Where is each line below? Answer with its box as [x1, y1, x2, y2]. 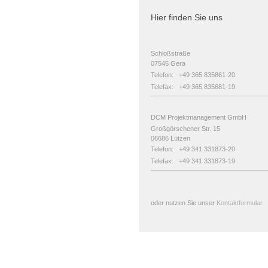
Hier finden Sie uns [151, 12, 223, 22]
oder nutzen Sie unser [151, 199, 217, 207]
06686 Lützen [151, 135, 190, 142]
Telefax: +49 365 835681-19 [151, 83, 235, 90]
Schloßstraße [151, 49, 190, 57]
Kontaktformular [217, 199, 262, 207]
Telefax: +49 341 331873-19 [151, 157, 235, 165]
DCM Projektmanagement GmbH [151, 113, 246, 121]
